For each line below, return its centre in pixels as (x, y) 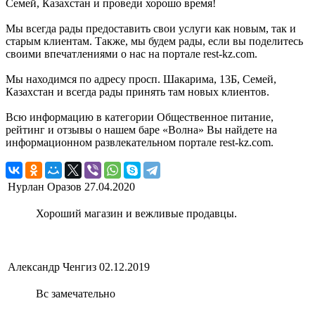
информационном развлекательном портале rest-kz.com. (140, 142)
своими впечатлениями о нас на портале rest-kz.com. (131, 53)
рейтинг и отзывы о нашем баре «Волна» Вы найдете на (141, 129)
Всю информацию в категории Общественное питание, (140, 117)
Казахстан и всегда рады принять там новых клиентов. (137, 91)
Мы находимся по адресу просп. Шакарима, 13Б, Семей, (141, 79)
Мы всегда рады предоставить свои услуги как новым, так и (151, 28)
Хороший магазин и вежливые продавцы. (136, 213)
